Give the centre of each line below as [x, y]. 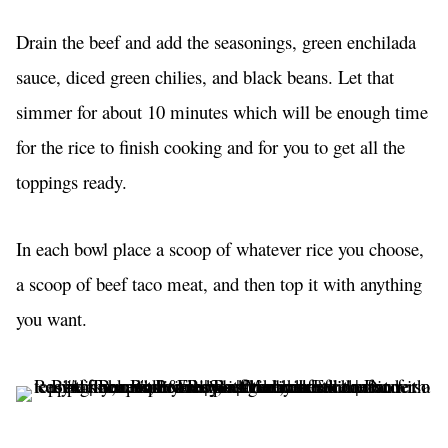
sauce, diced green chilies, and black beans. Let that [205, 77]
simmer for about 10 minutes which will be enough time [222, 112]
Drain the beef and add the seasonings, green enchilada [216, 42]
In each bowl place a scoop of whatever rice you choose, [220, 249]
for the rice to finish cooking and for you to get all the [210, 147]
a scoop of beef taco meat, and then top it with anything [219, 284]
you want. [51, 319]
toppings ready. [74, 182]
